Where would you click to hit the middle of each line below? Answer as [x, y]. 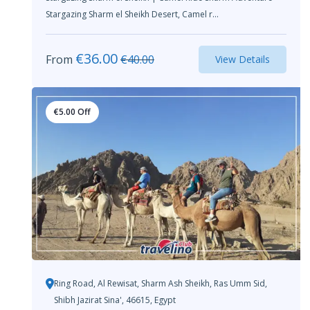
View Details [243, 59]
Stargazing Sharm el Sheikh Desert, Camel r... [132, 14]
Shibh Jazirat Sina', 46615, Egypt [115, 300]
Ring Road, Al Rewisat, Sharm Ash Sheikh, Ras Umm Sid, [161, 283]
